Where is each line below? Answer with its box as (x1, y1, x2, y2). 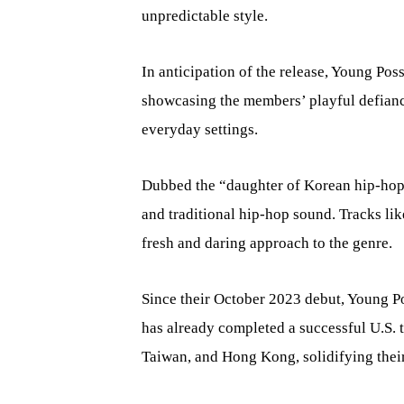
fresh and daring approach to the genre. (142, 234, 392, 252)
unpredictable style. (142, 6, 268, 24)
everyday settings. (142, 120, 258, 138)
